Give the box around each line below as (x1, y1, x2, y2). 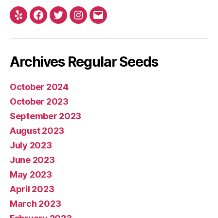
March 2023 (10, 199, 61, 209)
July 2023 (10, 140, 52, 150)
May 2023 (10, 169, 52, 180)
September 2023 (10, 111, 82, 121)
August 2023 (10, 126, 65, 136)
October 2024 (10, 82, 69, 92)
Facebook (37, 16, 78, 26)
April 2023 (10, 184, 54, 194)
